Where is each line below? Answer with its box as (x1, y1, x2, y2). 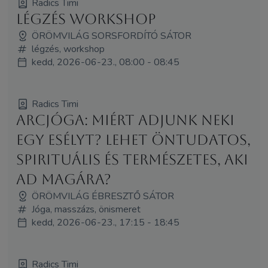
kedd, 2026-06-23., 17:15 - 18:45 (31, 215, 179, 229)
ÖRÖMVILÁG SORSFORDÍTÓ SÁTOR (31, 29, 191, 42)
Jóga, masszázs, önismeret (31, 202, 141, 216)
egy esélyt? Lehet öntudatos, (16, 131, 251, 148)
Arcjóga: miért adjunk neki (16, 111, 234, 129)
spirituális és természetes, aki (16, 151, 248, 168)
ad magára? (16, 170, 111, 188)
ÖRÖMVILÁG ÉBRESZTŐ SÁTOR (31, 189, 174, 203)
